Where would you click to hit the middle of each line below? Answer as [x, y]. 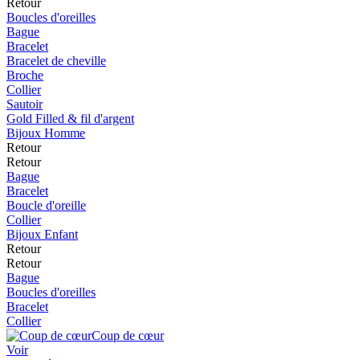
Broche [25, 75]
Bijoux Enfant [42, 234]
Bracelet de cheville [56, 61]
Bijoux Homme [46, 133]
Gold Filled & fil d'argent [70, 119]
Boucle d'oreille [46, 205]
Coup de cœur [128, 335]
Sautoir [25, 104]
